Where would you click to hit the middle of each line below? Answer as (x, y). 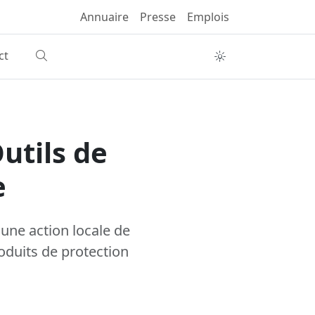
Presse (158, 17)
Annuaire (104, 17)
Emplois (208, 17)
